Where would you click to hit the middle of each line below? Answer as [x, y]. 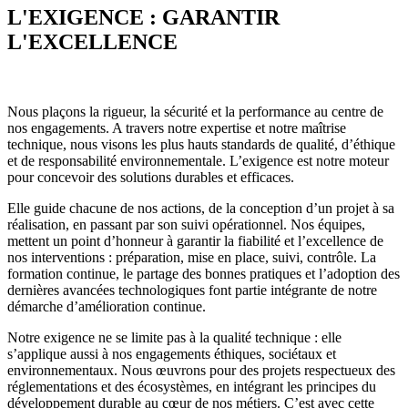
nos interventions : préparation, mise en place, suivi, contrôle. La [192, 258]
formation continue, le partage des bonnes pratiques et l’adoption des [204, 274]
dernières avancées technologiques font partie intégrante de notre [192, 291]
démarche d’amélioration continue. [107, 307]
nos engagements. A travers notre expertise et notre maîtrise [177, 128]
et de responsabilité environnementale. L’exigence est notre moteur [198, 161]
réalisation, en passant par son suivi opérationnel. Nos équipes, [186, 225]
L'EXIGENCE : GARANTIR [143, 18]
